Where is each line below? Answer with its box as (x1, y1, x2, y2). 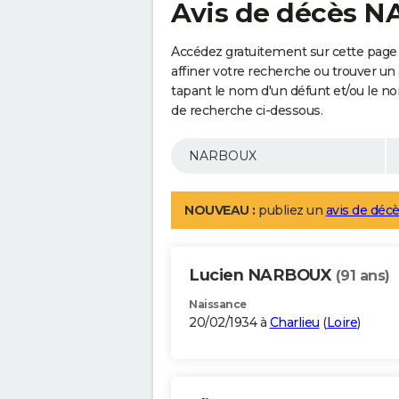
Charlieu (269, 314, 320, 331)
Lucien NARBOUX (189, 265, 336, 286)
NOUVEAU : (184, 202, 256, 219)
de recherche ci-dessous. (171, 102, 322, 119)
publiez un (255, 202, 326, 219)
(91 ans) (335, 267, 390, 285)
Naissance (189, 297, 247, 312)
